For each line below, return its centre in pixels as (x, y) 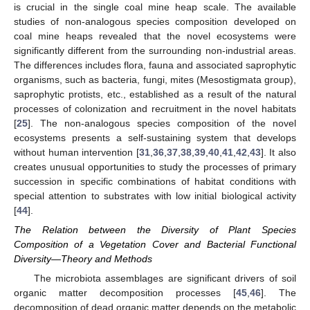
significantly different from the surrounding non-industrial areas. (155, 51)
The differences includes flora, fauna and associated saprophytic (155, 65)
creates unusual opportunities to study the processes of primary (155, 167)
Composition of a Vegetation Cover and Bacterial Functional (155, 245)
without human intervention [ (76, 153)
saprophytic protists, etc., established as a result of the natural (155, 94)
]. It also (279, 153)
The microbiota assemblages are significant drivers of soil (165, 279)
